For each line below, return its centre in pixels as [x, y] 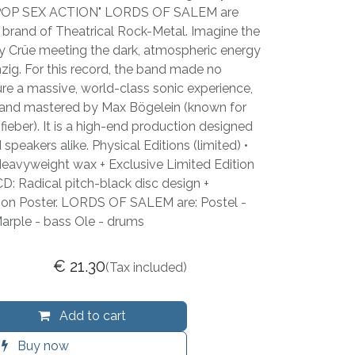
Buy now [41, 346]
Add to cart [91, 316]
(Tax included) [146, 267]
